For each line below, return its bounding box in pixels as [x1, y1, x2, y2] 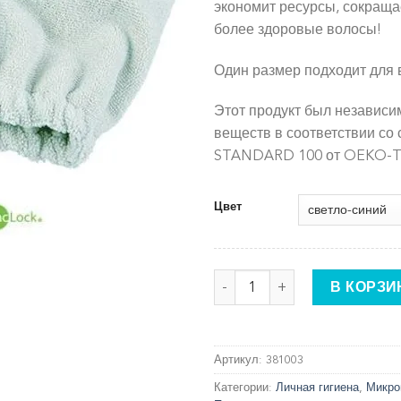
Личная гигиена [276, 380, 359, 397]
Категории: [214, 380, 276, 397]
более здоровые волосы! [214, 19, 380, 39]
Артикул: [214, 352, 266, 369]
